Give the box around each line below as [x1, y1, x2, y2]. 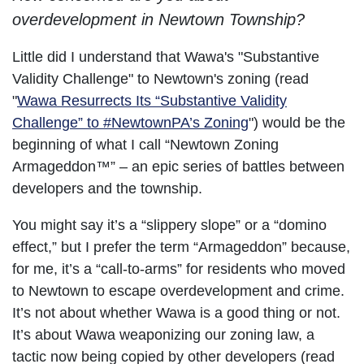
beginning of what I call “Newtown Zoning [12, 136, 279, 153]
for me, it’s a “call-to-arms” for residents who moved [12, 260, 345, 277]
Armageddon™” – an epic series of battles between [12, 158, 344, 175]
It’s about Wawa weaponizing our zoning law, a [12, 326, 314, 343]
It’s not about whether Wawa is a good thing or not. [12, 304, 340, 321]
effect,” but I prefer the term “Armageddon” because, [12, 238, 350, 255]
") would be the [249, 114, 345, 131]
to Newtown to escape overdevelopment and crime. [12, 282, 344, 299]
